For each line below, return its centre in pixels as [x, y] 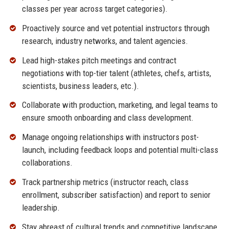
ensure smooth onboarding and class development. [108, 118]
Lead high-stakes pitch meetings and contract [99, 60]
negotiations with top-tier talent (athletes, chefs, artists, [116, 73]
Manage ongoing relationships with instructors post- [110, 137]
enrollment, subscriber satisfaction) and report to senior [116, 194]
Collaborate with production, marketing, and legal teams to [120, 105]
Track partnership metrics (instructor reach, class [105, 182]
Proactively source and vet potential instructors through [116, 28]
